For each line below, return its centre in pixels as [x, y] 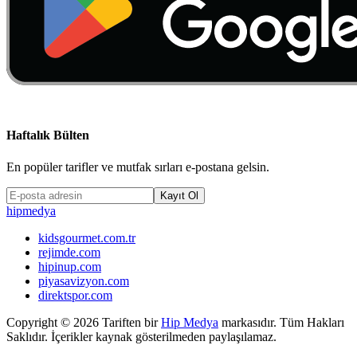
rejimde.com [69, 252]
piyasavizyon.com [84, 280]
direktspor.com [75, 295]
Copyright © [40, 322]
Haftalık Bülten [48, 135]
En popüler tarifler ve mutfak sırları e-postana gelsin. [138, 167]
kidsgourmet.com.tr [87, 237]
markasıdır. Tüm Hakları [281, 322]
